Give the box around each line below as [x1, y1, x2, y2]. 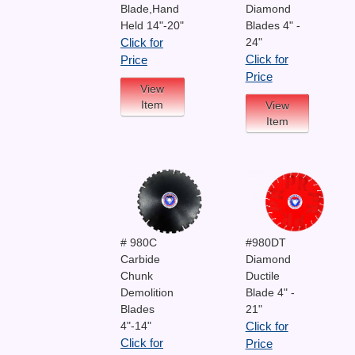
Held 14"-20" [120, 19, 184, 32]
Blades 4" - [245, 19, 300, 32]
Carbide [120, 252, 160, 265]
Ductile [245, 269, 280, 282]
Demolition [120, 285, 174, 299]
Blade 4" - [245, 285, 295, 299]
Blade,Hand [120, 2, 179, 16]
